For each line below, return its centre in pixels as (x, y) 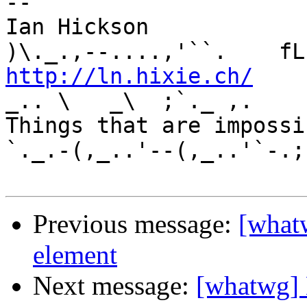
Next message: (114, 286)
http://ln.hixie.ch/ (129, 76)
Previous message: (136, 224)
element (75, 255)
